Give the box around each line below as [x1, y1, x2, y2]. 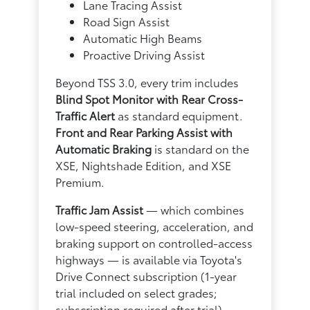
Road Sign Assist [83, 12, 170, 29]
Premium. [55, 173, 105, 190]
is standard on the [152, 140, 250, 156]
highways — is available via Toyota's [55, 250, 243, 267]
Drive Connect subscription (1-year [55, 267, 237, 284]
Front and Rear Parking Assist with [55, 123, 233, 140]
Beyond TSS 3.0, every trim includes [55, 73, 239, 90]
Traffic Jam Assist [55, 201, 144, 217]
